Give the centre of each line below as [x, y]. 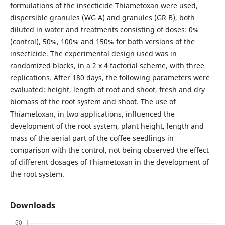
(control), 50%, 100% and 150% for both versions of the [102, 42]
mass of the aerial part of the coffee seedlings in [92, 138]
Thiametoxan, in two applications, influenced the [92, 114]
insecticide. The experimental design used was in [93, 54]
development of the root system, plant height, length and [107, 126]
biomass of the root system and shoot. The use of [93, 102]
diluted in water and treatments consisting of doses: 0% [104, 30]
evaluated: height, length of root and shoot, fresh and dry [107, 90]
